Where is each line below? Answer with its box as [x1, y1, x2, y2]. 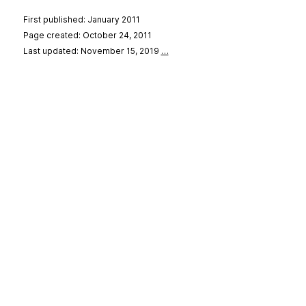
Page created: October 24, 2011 [23, 30, 152, 41]
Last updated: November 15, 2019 [23, 46, 161, 57]
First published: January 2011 [23, 14, 140, 25]
